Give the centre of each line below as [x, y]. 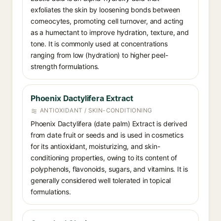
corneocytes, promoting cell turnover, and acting [107, 21]
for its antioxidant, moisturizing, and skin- [95, 146]
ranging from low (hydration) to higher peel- [99, 55]
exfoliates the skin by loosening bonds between [106, 10]
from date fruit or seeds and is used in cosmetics [107, 135]
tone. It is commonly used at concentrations [99, 44]
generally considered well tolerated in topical [101, 180]
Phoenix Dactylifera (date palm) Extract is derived [109, 124]
